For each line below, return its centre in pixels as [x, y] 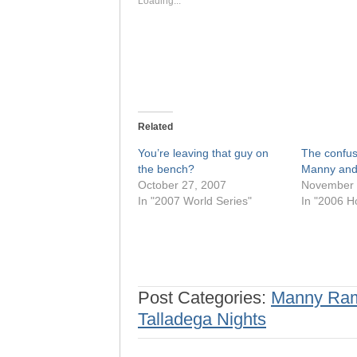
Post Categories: [204, 298]
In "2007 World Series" [195, 201]
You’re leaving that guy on [203, 153]
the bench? [166, 169]
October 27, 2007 [182, 185]
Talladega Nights [202, 319]
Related [155, 127]
